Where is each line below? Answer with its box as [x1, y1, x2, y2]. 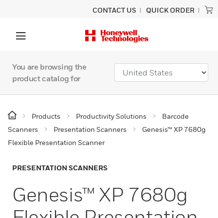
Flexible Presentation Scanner [8, 138, 105, 146]
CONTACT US [92, 6, 136, 14]
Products [32, 112, 60, 120]
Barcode [162, 112, 189, 120]
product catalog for [12, 73, 80, 83]
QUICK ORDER [146, 6, 195, 14]
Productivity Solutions [76, 112, 146, 120]
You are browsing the [12, 62, 87, 72]
